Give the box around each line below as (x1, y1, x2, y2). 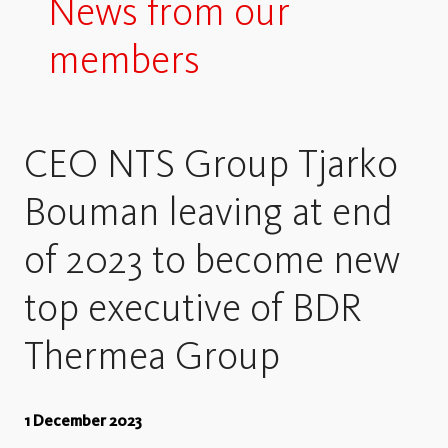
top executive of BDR (24, 283, 362, 331)
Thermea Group (24, 331, 280, 379)
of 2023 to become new (24, 235, 400, 283)
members (48, 35, 200, 83)
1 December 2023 (24, 411, 142, 430)
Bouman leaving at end (24, 187, 393, 235)
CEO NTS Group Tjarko (24, 139, 398, 187)
